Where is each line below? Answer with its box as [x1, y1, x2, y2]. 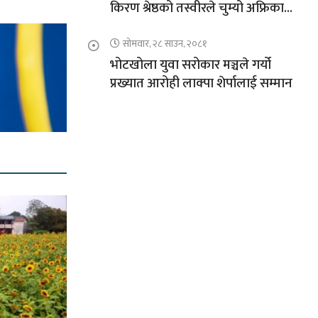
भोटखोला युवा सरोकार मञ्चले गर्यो [109, 54, 271, 77]
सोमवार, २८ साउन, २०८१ [122, 35, 207, 53]
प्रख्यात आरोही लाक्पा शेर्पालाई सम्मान [109, 72, 292, 95]
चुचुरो [109, 16, 138, 38]
